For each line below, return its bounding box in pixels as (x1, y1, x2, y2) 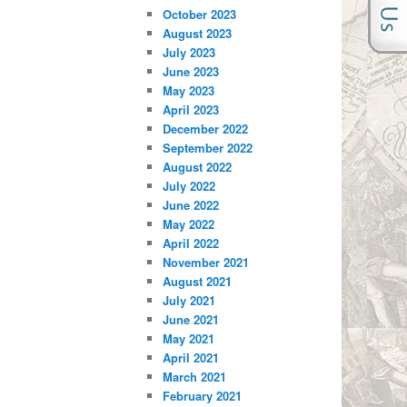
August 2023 (163, 25, 233, 43)
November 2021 (163, 253, 250, 272)
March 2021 (163, 368, 227, 386)
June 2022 (163, 196, 220, 214)
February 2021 (163, 387, 243, 405)
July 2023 (163, 44, 216, 62)
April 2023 (163, 101, 220, 119)
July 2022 (163, 177, 216, 195)
